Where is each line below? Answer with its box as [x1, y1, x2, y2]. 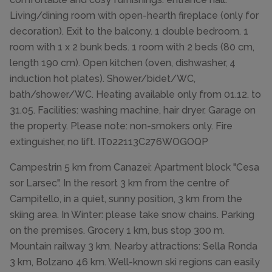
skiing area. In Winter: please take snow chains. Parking [10, 209, 254, 221]
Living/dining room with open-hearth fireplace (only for [10, 10, 259, 22]
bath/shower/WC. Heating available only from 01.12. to [10, 89, 261, 101]
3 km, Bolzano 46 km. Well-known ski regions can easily [10, 256, 260, 268]
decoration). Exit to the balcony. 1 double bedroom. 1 [10, 25, 248, 38]
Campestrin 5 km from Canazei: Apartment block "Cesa [10, 161, 259, 174]
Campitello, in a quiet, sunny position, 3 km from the [10, 193, 242, 205]
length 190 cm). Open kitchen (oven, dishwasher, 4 [10, 57, 236, 69]
